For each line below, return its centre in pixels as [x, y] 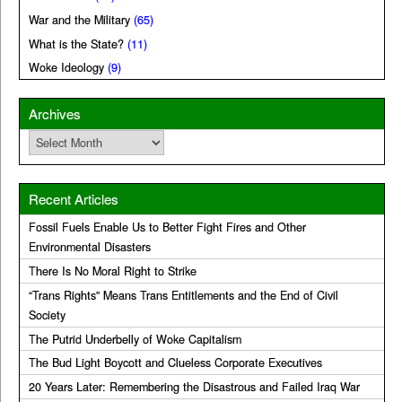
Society [47, 315]
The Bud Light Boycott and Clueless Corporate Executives [175, 363]
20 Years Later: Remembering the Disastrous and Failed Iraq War [194, 387]
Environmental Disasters [90, 247]
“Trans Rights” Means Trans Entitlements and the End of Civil [184, 295]
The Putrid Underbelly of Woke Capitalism [135, 339]
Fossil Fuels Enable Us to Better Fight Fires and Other [167, 227]
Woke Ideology [66, 68]
